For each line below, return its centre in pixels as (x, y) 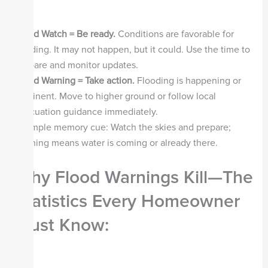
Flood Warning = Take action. (74, 80)
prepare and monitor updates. (77, 65)
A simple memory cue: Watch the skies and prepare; (123, 127)
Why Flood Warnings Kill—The (134, 178)
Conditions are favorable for (174, 34)
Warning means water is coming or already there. (116, 143)
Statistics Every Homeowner (127, 202)
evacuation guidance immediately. (87, 112)
